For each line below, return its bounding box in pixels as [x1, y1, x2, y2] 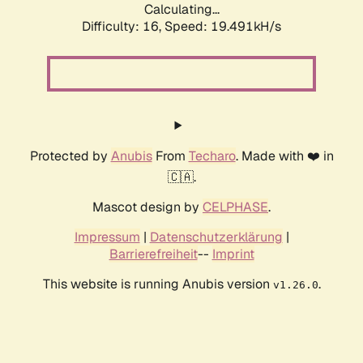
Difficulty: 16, [82, 18, 164, 36]
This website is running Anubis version [42, 275, 273, 293]
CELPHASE [203, 199, 268, 216]
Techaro [188, 147, 236, 165]
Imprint [211, 246, 254, 263]
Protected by [29, 147, 111, 165]
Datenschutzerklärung [149, 228, 283, 246]
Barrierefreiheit [109, 246, 198, 263]
